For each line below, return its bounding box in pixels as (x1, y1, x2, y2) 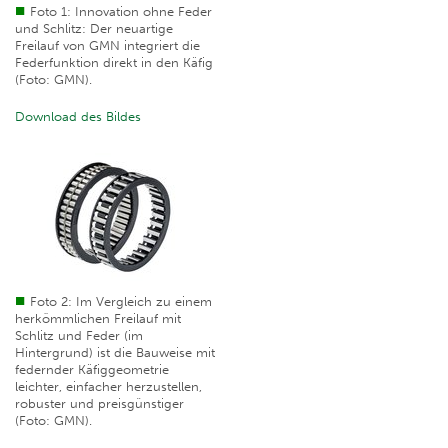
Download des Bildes (15, 109, 141, 125)
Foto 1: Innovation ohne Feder (30, 4, 212, 20)
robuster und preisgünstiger (15, 396, 184, 412)
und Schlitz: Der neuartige (15, 21, 173, 37)
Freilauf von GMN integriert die (15, 38, 200, 54)
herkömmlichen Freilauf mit (15, 311, 181, 327)
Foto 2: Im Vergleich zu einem (30, 294, 212, 310)
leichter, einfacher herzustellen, (15, 379, 202, 395)
